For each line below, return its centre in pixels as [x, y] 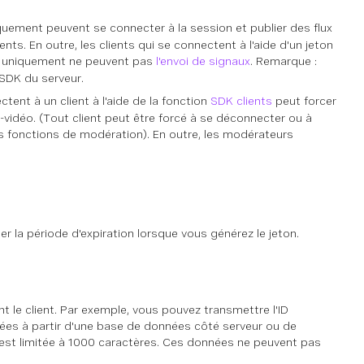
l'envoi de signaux [203, 61]
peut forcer [304, 101]
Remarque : [286, 61]
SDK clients [241, 101]
